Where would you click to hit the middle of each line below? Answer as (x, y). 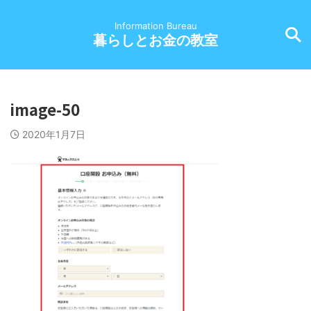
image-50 (45, 109)
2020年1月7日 (54, 134)
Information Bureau (155, 26)
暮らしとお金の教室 (155, 40)
